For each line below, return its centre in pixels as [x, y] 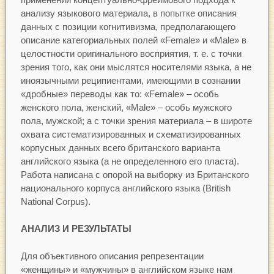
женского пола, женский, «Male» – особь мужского [126, 107]
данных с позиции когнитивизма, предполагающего [128, 26]
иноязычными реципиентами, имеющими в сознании [130, 80]
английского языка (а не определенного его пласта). [130, 161]
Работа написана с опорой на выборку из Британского [135, 174]
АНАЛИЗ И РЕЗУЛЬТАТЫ [76, 229]
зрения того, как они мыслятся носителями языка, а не [136, 67]
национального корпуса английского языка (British [125, 188]
